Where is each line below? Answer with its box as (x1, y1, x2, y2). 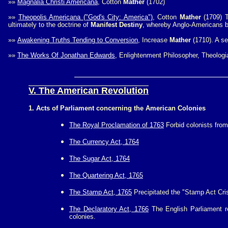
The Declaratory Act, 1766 (69, 205, 149, 213)
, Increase (138, 36, 169, 44)
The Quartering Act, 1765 (69, 172, 143, 179)
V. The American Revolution (28, 85, 149, 96)
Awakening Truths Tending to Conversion (17, 36, 138, 44)
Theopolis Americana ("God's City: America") (18, 13, 153, 21)
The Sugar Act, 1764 (69, 155, 130, 162)
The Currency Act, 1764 (69, 138, 139, 146)
